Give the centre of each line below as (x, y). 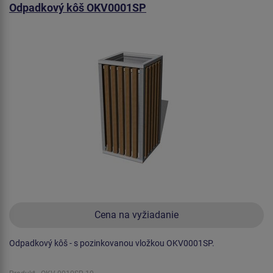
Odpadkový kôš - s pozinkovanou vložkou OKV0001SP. (112, 243)
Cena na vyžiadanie (136, 215)
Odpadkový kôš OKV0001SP (78, 8)
